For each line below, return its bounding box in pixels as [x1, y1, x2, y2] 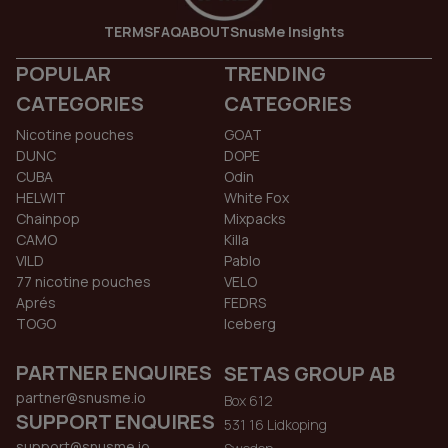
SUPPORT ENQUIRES [16, 408, 215, 436]
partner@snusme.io [16, 388, 146, 408]
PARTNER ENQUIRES [16, 359, 212, 387]
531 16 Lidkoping [224, 415, 327, 435]
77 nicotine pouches [16, 272, 151, 292]
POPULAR [16, 60, 111, 88]
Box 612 [224, 391, 273, 411]
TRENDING [224, 60, 326, 88]
